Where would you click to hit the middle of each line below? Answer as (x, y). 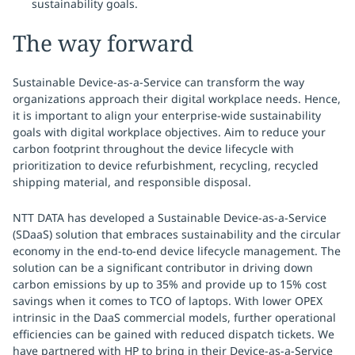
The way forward (103, 43)
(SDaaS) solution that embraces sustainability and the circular (177, 234)
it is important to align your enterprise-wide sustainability (167, 115)
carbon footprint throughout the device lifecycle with (153, 149)
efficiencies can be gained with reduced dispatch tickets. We (174, 334)
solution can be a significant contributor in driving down (163, 267)
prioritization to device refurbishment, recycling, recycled (166, 165)
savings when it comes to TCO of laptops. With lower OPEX (168, 301)
